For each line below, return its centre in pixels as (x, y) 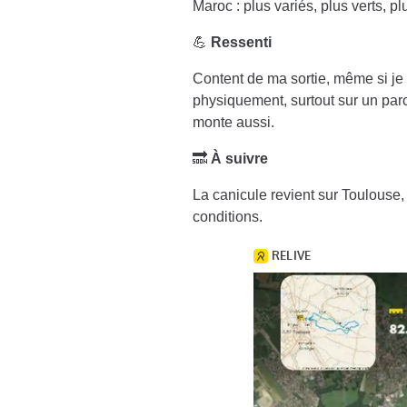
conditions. (228, 217)
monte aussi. (233, 123)
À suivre (239, 159)
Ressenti (241, 43)
